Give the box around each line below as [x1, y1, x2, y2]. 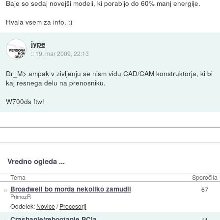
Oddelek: [10, 201, 36, 210]
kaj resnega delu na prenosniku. [6, 78, 106, 88]
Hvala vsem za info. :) [6, 17, 73, 27]
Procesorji [59, 201, 86, 210]
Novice [36, 201, 55, 210]
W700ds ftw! [6, 96, 45, 107]
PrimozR [10, 192, 31, 201]
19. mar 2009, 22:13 [35, 49, 89, 58]
